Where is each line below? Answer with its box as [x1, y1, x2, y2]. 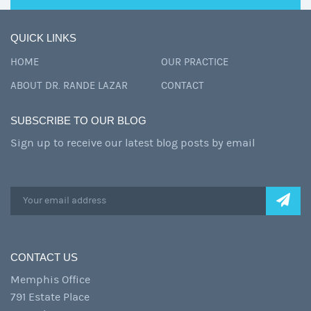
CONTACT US [10, 251, 78, 263]
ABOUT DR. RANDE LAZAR [10, 79, 128, 92]
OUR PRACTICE [161, 56, 228, 68]
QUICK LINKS [10, 31, 76, 44]
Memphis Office [10, 273, 90, 286]
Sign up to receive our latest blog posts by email [10, 136, 255, 149]
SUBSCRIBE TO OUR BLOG [10, 114, 146, 126]
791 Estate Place [10, 290, 90, 303]
